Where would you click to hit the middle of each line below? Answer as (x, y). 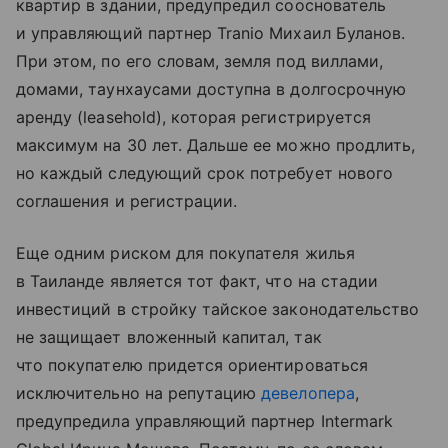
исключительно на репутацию (139, 393)
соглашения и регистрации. (127, 201)
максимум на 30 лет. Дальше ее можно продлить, (216, 145)
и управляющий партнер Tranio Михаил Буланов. (211, 33)
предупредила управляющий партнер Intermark (205, 421)
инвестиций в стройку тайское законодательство (218, 309)
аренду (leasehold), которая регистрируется (194, 117)
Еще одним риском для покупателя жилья (185, 253)
